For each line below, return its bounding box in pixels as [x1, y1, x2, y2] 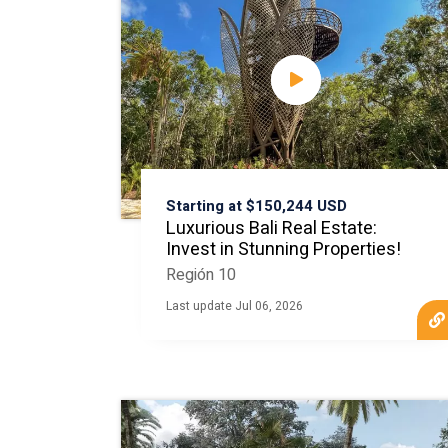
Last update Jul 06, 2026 [165, 297, 303, 315]
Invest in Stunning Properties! [165, 236, 401, 263]
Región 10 [165, 263, 236, 287]
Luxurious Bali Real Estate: [165, 215, 377, 242]
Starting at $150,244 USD [165, 195, 347, 217]
